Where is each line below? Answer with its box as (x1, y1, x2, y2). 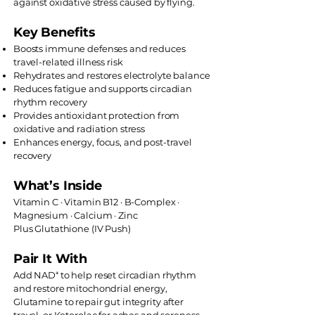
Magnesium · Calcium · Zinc (13, 210, 138, 221)
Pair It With (13, 251, 87, 266)
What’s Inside (13, 178, 102, 193)
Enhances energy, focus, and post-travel (13, 136, 192, 148)
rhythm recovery (13, 96, 88, 108)
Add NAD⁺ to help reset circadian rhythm (13, 269, 196, 281)
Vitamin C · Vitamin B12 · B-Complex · (13, 196, 180, 207)
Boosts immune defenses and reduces (13, 43, 186, 54)
